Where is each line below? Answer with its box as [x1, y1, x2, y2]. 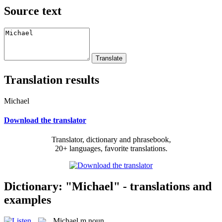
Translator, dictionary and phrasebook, [51, 135, 171, 144]
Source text [4, 4, 61, 17]
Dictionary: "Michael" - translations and [4, 179, 212, 193]
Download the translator [4, 115, 86, 124]
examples [4, 193, 51, 206]
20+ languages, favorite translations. [55, 144, 167, 153]
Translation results [4, 73, 99, 86]
